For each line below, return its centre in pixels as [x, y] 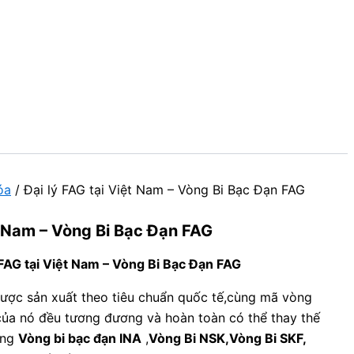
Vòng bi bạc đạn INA [80, 338]
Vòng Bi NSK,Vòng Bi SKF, [227, 338]
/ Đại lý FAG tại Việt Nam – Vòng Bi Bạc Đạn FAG [158, 190]
